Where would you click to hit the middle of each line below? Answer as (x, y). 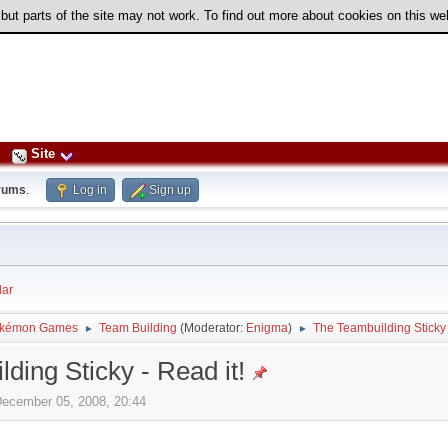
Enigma (266, 328)
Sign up (170, 190)
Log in (90, 190)
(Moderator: (212, 328)
